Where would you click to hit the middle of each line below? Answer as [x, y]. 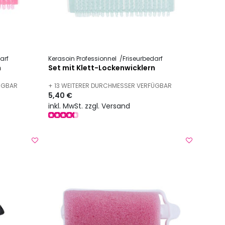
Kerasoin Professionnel [83, 59]
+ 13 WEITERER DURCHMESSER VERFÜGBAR [110, 86]
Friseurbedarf [143, 59]
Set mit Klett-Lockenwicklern [102, 68]
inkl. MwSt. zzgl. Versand [89, 106]
